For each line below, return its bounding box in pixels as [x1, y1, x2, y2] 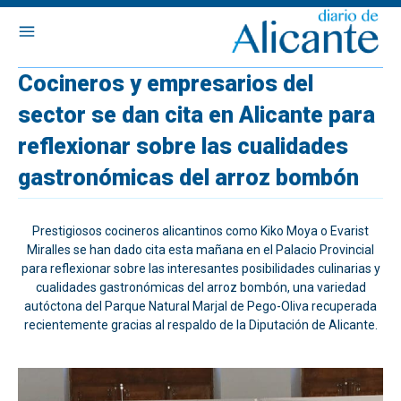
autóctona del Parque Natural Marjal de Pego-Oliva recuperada [24, 299, 377, 313]
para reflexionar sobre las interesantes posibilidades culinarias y [21, 261, 380, 276]
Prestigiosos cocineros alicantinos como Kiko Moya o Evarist [32, 224, 369, 238]
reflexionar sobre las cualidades [18, 133, 348, 159]
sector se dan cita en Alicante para [18, 102, 375, 128]
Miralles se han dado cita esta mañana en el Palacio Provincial [27, 243, 374, 257]
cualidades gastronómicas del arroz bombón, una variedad [35, 280, 366, 294]
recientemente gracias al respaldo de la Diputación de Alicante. [23, 318, 378, 332]
